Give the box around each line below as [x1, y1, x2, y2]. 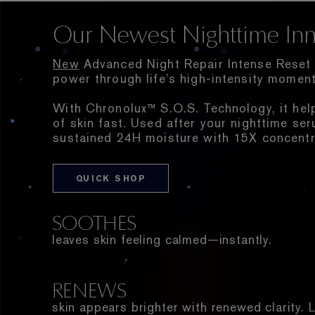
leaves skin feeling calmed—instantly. [51, 231, 272, 248]
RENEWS [51, 277, 127, 302]
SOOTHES [51, 210, 136, 235]
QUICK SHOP [75, 172, 146, 184]
